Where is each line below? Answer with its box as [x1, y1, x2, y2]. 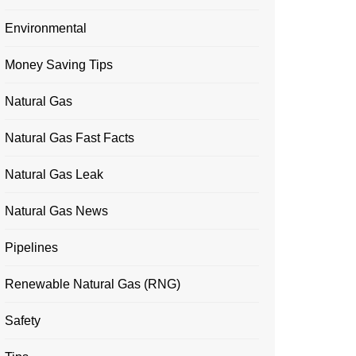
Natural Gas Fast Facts [5, 131, 134, 145]
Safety [5, 314, 41, 327]
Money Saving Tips [5, 58, 113, 72]
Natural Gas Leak [5, 168, 103, 181]
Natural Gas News [5, 204, 108, 218]
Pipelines [5, 241, 58, 254]
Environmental [5, 21, 87, 35]
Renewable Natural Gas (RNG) [5, 277, 180, 291]
